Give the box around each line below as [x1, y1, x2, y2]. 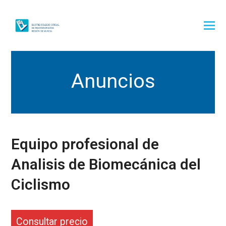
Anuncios [71, 69, 155, 93]
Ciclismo [11, 176, 71, 193]
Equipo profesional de [11, 136, 159, 153]
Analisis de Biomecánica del [11, 156, 201, 173]
